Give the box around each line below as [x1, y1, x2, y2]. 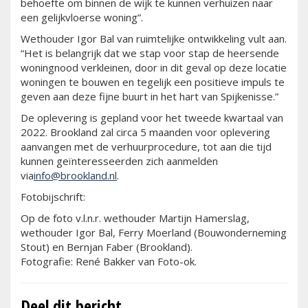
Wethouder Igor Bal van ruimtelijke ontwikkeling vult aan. [21, 32, 287, 46]
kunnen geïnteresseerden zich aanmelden [21, 154, 218, 168]
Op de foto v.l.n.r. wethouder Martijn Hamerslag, [21, 211, 250, 225]
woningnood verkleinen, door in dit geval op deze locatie [21, 60, 287, 75]
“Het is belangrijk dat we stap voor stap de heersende [21, 46, 279, 60]
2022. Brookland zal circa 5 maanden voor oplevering [21, 125, 270, 140]
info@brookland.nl [34, 168, 117, 183]
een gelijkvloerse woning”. [21, 10, 143, 25]
